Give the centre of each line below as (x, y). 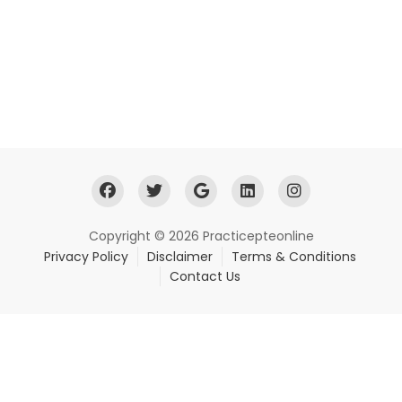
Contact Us (205, 276)
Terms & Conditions (294, 257)
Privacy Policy (86, 257)
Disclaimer (180, 257)
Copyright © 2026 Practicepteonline (201, 236)
